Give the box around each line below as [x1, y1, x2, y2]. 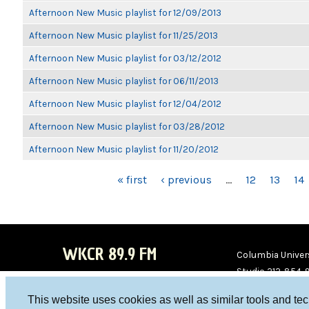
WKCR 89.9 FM [62, 243, 157, 266]
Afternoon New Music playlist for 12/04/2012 [29, 98, 221, 109]
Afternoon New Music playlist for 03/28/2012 [29, 121, 225, 132]
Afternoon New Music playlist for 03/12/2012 [29, 52, 221, 63]
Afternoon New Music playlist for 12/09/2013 [29, 7, 221, 18]
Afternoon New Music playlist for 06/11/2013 [29, 75, 219, 86]
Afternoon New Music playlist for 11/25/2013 [29, 30, 218, 41]
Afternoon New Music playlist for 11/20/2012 [29, 143, 219, 154]
